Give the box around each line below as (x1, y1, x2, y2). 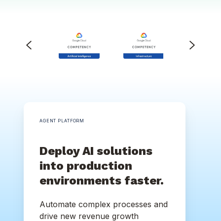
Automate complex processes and (39, 199, 168, 209)
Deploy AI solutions (39, 144, 152, 158)
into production (39, 158, 132, 173)
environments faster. (39, 173, 164, 187)
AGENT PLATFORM (39, 118, 85, 123)
